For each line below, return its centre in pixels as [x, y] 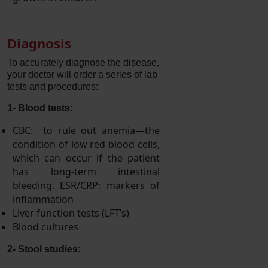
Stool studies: [49, 249]
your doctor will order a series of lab [82, 74]
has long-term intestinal [86, 171]
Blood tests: [45, 108]
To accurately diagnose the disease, [83, 62]
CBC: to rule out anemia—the [86, 130]
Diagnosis [39, 43]
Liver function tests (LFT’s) [71, 213]
